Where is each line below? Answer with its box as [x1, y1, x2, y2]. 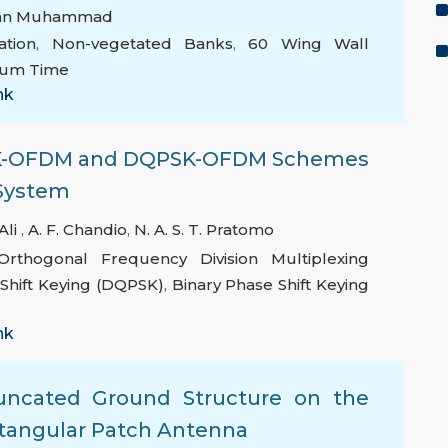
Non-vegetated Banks [51, 34, 233, 54]
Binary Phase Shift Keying [171, 275, 370, 295]
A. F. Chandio [28, 220, 127, 240]
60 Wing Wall [248, 34, 369, 54]
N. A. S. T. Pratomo [134, 220, 274, 240]
